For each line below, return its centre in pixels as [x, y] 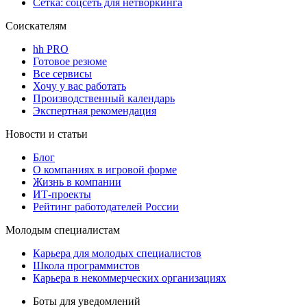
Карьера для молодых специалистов [117, 253]
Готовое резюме [70, 61]
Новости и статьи [47, 134]
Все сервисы [62, 73]
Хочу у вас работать [79, 86]
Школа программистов [86, 265]
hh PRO [51, 49]
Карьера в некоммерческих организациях [130, 278]
